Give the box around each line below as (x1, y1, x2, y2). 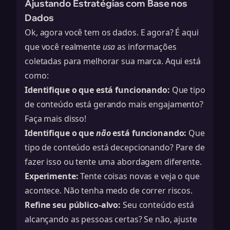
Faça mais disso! (25, 113, 87, 124)
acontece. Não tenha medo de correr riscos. (25, 185, 193, 196)
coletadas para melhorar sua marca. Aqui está (25, 55, 201, 67)
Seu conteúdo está (121, 199, 194, 210)
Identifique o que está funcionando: (25, 84, 170, 95)
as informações (115, 41, 177, 52)
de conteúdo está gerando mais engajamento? (25, 99, 203, 110)
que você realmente (25, 41, 103, 52)
